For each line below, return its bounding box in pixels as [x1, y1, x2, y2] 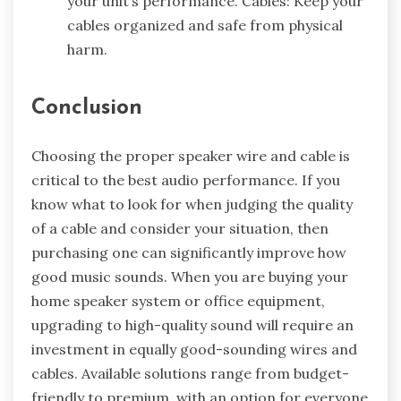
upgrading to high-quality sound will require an [31, 315, 354, 334]
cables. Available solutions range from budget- [31, 363, 349, 382]
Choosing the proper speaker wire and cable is [31, 146, 350, 165]
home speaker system [31, 291, 181, 310]
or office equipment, [181, 291, 325, 310]
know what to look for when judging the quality [31, 194, 353, 213]
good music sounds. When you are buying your [31, 267, 348, 286]
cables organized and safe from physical [67, 15, 343, 34]
